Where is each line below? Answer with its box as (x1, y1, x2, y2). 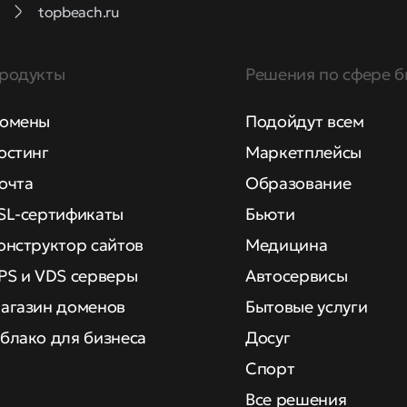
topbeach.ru (38, 3, 120, 21)
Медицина (245, 234, 328, 255)
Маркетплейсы (245, 142, 362, 163)
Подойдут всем (245, 111, 364, 132)
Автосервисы (245, 265, 348, 286)
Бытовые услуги (245, 296, 368, 317)
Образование (245, 173, 352, 194)
